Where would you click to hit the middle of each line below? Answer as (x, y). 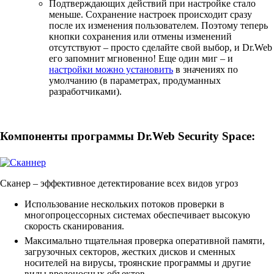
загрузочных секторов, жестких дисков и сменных (130, 252)
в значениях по (206, 69)
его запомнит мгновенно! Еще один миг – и (141, 58)
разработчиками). (85, 91)
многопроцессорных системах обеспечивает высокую (137, 215)
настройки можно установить (111, 69)
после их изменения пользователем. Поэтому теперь (158, 25)
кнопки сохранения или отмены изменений (140, 36)
